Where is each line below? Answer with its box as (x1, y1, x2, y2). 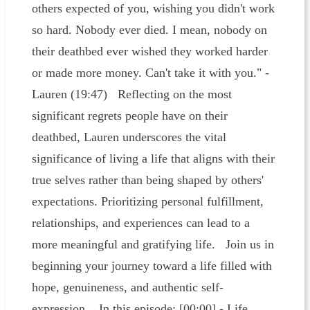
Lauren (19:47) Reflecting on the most (31, 87, 232, 102)
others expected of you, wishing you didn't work (31, 1, 275, 16)
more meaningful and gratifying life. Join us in (31, 237, 274, 252)
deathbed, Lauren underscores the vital (31, 130, 226, 145)
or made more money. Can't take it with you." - (31, 66, 269, 80)
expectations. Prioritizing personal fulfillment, (31, 194, 264, 209)
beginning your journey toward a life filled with (31, 259, 272, 273)
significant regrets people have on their (31, 109, 228, 123)
